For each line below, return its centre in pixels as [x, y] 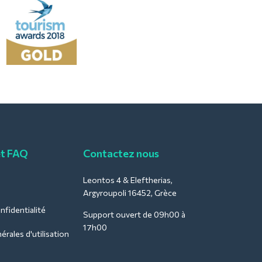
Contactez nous [121, 153]
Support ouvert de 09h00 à [134, 214]
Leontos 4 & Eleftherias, [128, 180]
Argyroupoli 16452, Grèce [130, 192]
